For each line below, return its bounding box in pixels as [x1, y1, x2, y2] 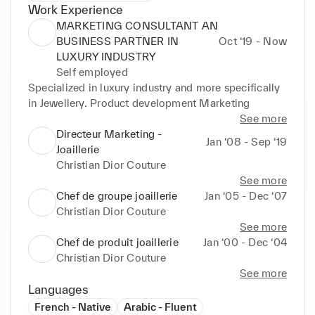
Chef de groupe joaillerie [56, 189, 178, 202]
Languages [28, 282, 88, 296]
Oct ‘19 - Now [219, 34, 287, 47]
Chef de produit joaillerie [56, 236, 179, 248]
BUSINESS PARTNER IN [56, 34, 179, 47]
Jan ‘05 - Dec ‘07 [205, 189, 287, 202]
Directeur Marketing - [56, 127, 162, 140]
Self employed [56, 65, 128, 78]
